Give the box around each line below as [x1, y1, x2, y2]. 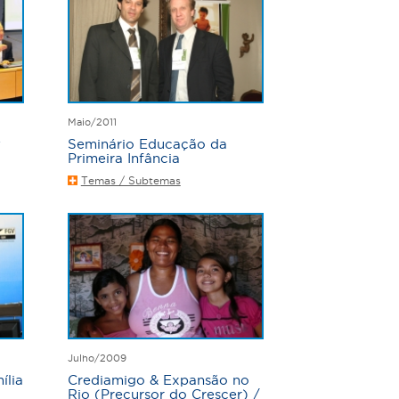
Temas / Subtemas [80, 175, 181, 187]
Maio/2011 [67, 117, 117, 128]
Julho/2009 [67, 352, 126, 363]
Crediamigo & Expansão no [67, 371, 249, 387]
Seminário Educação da [67, 136, 227, 152]
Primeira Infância [67, 151, 180, 167]
